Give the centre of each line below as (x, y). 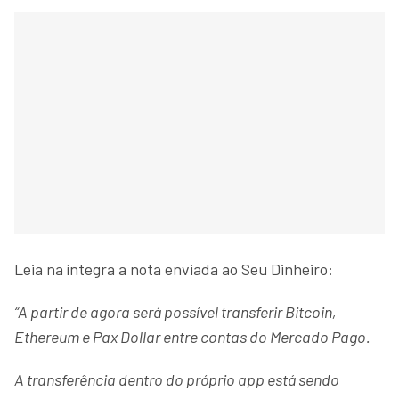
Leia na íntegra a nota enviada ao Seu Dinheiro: (174, 269)
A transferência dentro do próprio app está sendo (177, 379)
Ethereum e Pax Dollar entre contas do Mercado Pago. (192, 336)
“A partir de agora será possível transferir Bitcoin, (175, 311)
